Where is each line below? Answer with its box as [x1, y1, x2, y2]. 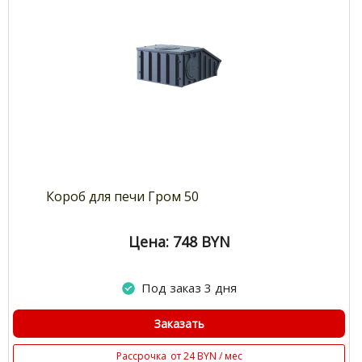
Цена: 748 [128, 232, 197, 252]
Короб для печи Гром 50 [46, 187, 200, 206]
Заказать [154, 316, 204, 332]
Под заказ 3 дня [141, 280, 237, 297]
